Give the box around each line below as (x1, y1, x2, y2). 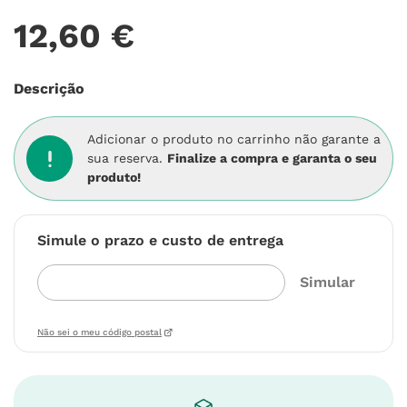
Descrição (14, 80, 84, 97)
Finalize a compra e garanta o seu (167, 151, 378, 165)
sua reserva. (87, 151, 168, 165)
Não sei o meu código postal (37, 327, 162, 337)
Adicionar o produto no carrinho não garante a (87, 132, 382, 146)
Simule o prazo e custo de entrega (37, 232, 283, 249)
